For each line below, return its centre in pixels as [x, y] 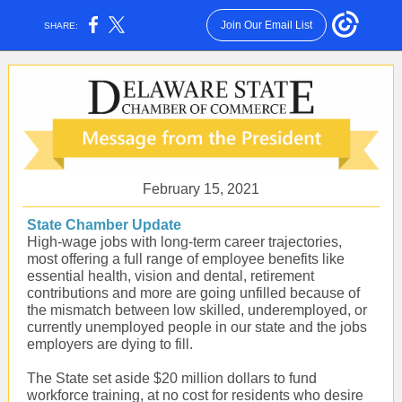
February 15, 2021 [201, 189]
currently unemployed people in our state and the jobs [197, 327]
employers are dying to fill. [114, 344]
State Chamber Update [104, 225]
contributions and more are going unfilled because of [193, 293]
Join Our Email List [266, 25]
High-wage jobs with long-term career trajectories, [184, 242]
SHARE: [61, 25]
